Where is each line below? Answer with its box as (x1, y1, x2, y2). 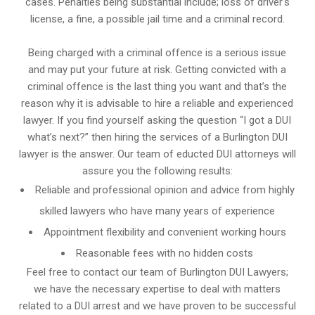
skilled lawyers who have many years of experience (39, 204, 276, 217)
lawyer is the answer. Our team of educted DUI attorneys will (18, 147, 296, 160)
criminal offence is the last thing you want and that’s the (27, 79, 288, 93)
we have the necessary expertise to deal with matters (34, 282, 281, 295)
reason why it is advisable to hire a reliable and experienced (21, 96, 294, 110)
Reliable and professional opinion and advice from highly (34, 183, 295, 196)
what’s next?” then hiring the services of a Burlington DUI (27, 130, 288, 143)
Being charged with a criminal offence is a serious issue (28, 46, 287, 59)
